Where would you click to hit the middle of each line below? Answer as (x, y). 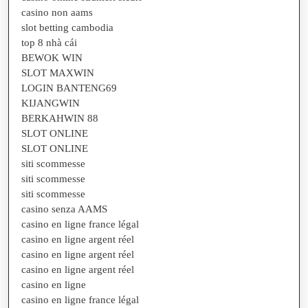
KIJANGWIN (51, 103)
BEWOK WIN (52, 58)
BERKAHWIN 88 (60, 118)
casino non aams (57, 12)
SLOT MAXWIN (58, 73)
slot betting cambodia (67, 27)
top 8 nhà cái (49, 43)
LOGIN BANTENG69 (69, 88)
